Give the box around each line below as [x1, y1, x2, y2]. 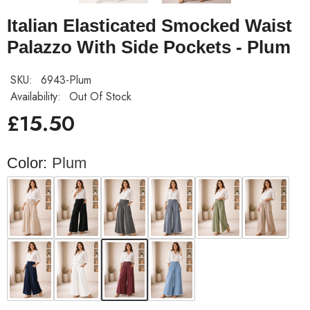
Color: [7, 154, 47, 172]
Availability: [10, 89, 61, 105]
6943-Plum [41, 72, 91, 89]
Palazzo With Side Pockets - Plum [7, 37, 291, 58]
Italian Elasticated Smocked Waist [7, 15, 292, 37]
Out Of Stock [69, 89, 131, 105]
